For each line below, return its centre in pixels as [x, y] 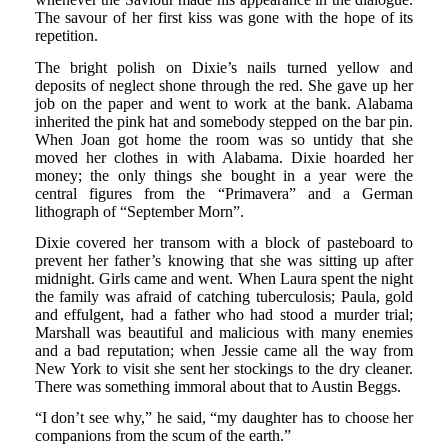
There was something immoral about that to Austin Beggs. [217, 386]
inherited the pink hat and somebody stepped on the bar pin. [224, 121]
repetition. [66, 36]
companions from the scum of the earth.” [162, 436]
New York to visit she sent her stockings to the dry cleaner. [224, 368]
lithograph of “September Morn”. [139, 211]
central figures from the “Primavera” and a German [224, 193]
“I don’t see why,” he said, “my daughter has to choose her [224, 418]
